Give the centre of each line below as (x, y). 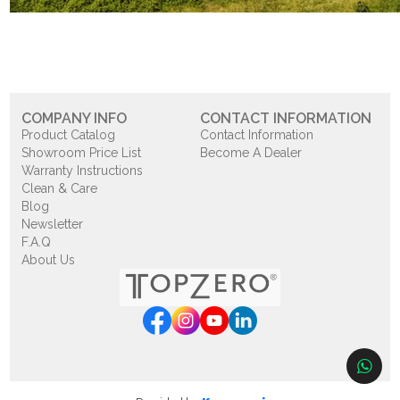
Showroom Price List (82, 153)
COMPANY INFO (75, 118)
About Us (49, 260)
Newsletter (53, 224)
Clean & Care (60, 188)
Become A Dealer (251, 153)
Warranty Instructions (83, 171)
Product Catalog (69, 135)
